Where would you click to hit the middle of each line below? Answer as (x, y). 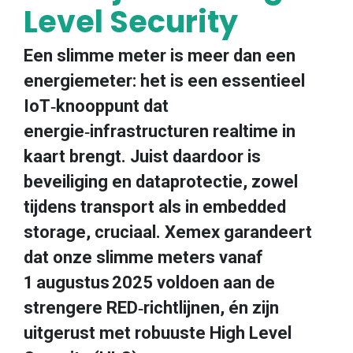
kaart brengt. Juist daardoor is (142, 156)
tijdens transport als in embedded (155, 207)
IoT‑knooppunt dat (96, 106)
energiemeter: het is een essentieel (164, 81)
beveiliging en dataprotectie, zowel (161, 182)
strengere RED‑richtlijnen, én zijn (151, 308)
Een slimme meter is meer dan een (160, 56)
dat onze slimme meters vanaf (143, 257)
